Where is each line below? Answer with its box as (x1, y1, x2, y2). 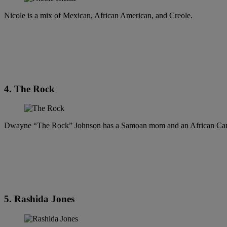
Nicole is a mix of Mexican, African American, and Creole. (4, 11, 193, 20)
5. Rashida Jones (4, 194, 74, 205)
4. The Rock (4, 83, 55, 94)
